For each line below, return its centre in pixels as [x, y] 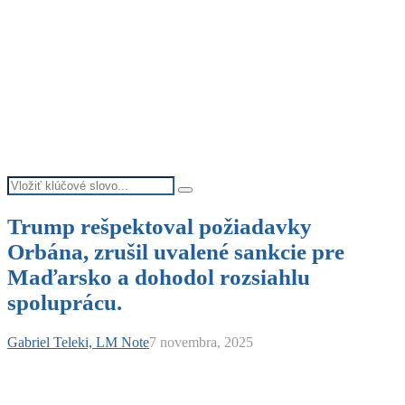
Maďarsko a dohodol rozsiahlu [159, 277]
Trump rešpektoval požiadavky [160, 226]
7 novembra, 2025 [201, 342]
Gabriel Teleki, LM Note [78, 342]
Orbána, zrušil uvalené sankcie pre [176, 251]
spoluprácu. [65, 302]
